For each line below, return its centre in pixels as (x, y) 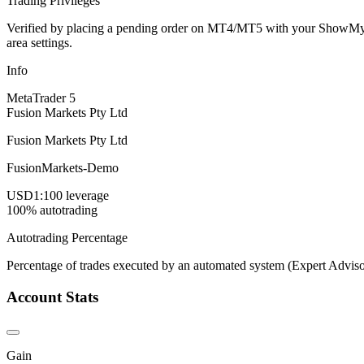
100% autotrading (52, 210)
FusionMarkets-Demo (63, 167)
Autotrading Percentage (67, 237)
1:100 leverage (71, 195)
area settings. (39, 42)
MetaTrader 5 (41, 97)
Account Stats (52, 297)
